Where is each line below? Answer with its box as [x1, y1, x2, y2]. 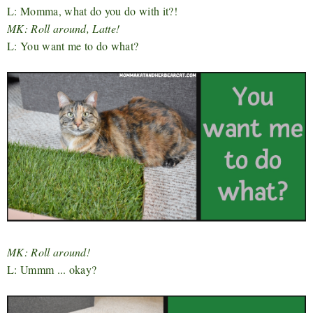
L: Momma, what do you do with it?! [7, 3, 177, 18]
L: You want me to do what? [7, 38, 139, 53]
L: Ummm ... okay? [7, 261, 97, 277]
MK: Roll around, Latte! [7, 20, 120, 36]
